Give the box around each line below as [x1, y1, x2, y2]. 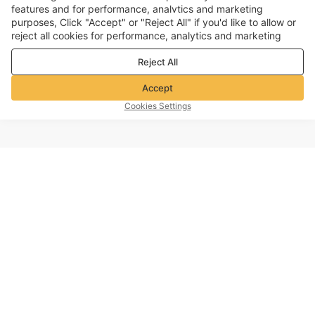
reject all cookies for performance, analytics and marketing [11, 30, 281, 42]
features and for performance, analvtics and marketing [11, 3, 263, 15]
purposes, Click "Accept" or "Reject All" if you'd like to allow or [11, 16, 296, 29]
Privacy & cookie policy [175, 43, 282, 56]
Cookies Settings [124, 101, 191, 111]
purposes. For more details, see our [11, 43, 175, 56]
